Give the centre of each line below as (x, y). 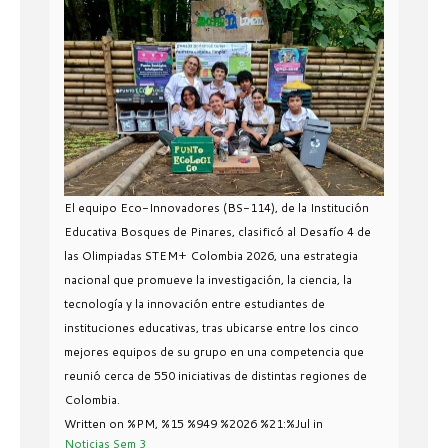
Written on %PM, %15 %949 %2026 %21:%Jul (188, 424)
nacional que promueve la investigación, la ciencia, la (208, 280)
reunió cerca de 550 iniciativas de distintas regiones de (215, 376)
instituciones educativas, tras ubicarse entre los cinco (211, 328)
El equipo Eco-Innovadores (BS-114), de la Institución (216, 208)
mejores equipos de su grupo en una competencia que (214, 352)
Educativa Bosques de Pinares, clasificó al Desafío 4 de (217, 232)
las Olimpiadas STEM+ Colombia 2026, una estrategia (211, 256)
